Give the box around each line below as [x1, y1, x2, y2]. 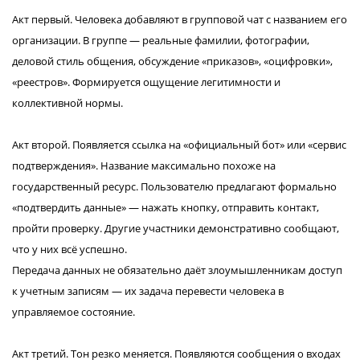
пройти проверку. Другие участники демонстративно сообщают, [12, 221, 339, 235]
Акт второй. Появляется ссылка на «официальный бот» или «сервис [12, 137, 346, 152]
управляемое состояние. [12, 305, 135, 319]
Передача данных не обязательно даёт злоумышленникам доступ [12, 263, 342, 277]
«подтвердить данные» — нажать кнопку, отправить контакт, [12, 200, 319, 215]
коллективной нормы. [12, 96, 123, 110]
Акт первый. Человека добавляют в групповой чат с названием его [12, 12, 347, 27]
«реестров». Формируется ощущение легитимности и [12, 75, 280, 89]
